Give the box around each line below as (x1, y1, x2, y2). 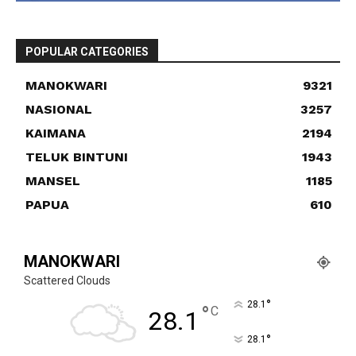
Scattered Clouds (24, 274, 110, 288)
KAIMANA (25, 126, 86, 141)
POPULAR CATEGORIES (25, 45, 149, 59)
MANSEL (25, 173, 80, 189)
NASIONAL (25, 102, 92, 118)
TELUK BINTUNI (25, 149, 128, 165)
